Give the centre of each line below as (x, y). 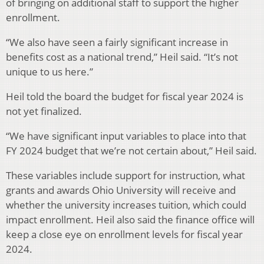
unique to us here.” (49, 72)
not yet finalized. (44, 111)
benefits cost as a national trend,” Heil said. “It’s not (122, 57)
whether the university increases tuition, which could (126, 205)
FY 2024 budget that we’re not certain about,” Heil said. (131, 151)
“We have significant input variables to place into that (126, 136)
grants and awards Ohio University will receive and (121, 190)
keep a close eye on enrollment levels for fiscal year (124, 235)
